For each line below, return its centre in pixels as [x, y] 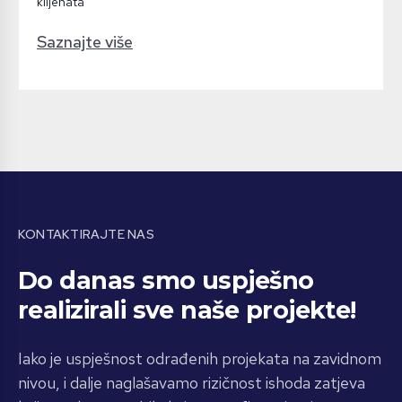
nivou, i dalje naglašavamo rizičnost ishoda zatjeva [192, 382]
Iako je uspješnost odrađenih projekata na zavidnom [200, 358]
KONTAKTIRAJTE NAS [86, 234]
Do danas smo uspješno [166, 280]
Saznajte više [85, 41]
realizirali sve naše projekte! [187, 310]
